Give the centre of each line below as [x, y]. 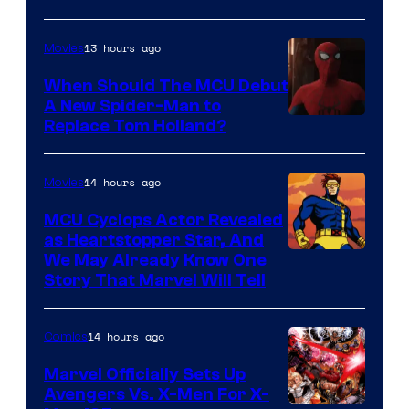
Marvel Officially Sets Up [145, 374]
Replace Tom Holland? [135, 126]
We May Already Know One [155, 260]
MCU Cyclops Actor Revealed [163, 220]
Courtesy [324, 154]
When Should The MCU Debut [166, 85]
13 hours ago [122, 47]
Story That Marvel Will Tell [155, 280]
